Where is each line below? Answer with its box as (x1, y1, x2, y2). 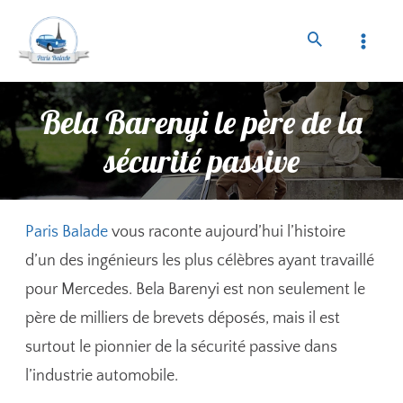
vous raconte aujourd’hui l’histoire (108, 223, 346, 242)
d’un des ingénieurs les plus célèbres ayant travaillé (25, 252, 375, 271)
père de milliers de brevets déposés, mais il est (25, 309, 341, 328)
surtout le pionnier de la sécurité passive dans (25, 338, 338, 357)
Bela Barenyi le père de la (40, 101, 363, 142)
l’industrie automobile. (25, 367, 179, 386)
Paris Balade (25, 223, 109, 242)
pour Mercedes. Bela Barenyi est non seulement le (25, 281, 366, 300)
